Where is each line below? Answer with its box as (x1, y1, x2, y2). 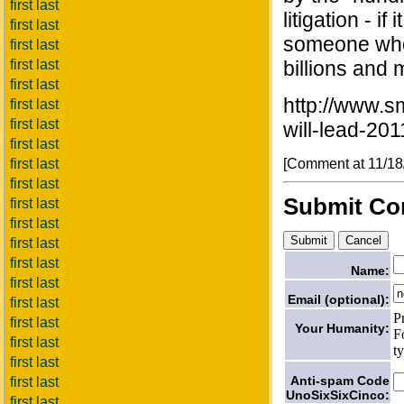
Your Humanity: (295, 320, 390, 335)
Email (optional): (288, 291, 390, 307)
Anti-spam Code (290, 372, 390, 388)
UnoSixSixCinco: (286, 387, 390, 402)
